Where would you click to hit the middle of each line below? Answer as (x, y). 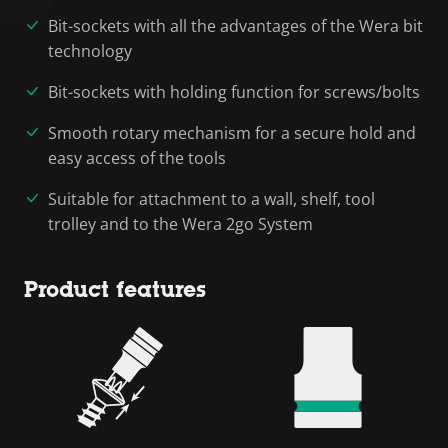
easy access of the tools (137, 157)
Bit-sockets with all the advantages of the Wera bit (235, 25)
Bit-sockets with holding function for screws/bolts (234, 91)
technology (90, 50)
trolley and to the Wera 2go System (180, 223)
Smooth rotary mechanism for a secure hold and (232, 132)
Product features (115, 289)
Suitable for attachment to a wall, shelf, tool (211, 198)
